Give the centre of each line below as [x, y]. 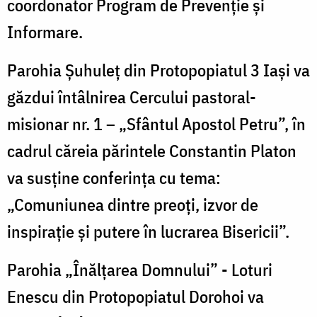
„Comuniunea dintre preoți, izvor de [133, 204]
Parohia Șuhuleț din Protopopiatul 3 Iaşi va [158, 70]
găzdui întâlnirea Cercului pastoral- [132, 97]
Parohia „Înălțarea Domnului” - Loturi [140, 269]
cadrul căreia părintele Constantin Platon [152, 150]
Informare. [45, 31]
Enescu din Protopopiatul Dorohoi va [136, 296]
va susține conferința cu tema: [114, 177]
